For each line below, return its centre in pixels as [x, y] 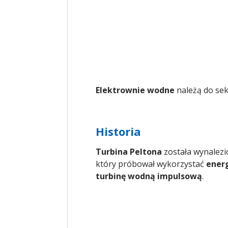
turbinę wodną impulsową [149, 176]
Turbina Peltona [129, 152]
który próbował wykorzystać [151, 164]
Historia [118, 132]
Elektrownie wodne [135, 90]
